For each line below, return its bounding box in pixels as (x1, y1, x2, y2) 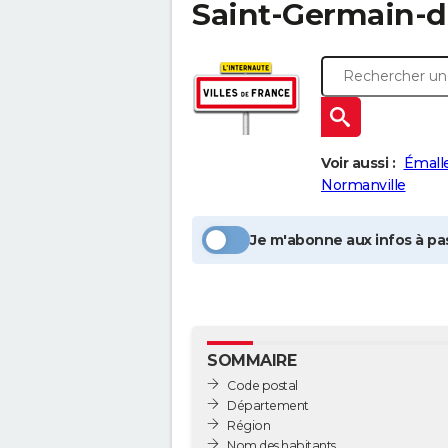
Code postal (227, 377, 298, 393)
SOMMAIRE (207, 351, 296, 370)
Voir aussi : (321, 154, 395, 172)
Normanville (321, 176, 406, 194)
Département (227, 397, 309, 413)
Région (227, 417, 270, 433)
